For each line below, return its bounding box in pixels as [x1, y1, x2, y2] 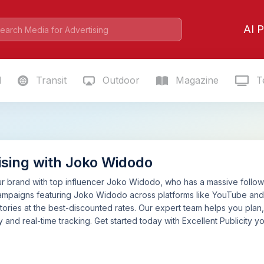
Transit [32, 74, 67, 86]
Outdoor [99, 74, 140, 86]
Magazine [173, 74, 219, 86]
